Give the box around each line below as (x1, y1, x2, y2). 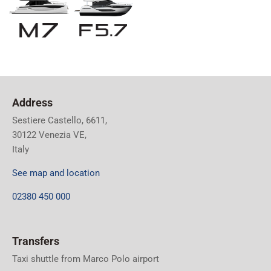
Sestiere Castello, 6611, (12, 114, 107, 126)
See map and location (12, 167, 100, 178)
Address (12, 96, 53, 109)
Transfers (12, 235, 59, 248)
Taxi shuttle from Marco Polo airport (12, 253, 159, 265)
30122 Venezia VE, (12, 129, 87, 140)
